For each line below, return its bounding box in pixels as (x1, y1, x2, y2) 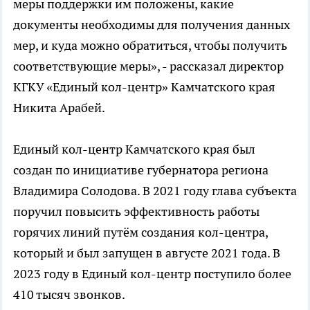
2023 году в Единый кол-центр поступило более (13, 265, 291, 282)
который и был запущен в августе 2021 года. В (13, 244, 280, 261)
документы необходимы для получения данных (13, 16, 290, 33)
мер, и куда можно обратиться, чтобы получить (13, 37, 287, 53)
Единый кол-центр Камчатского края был (13, 140, 255, 157)
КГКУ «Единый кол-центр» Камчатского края (13, 78, 275, 95)
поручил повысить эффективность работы (13, 203, 259, 219)
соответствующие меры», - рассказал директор (13, 57, 284, 74)
